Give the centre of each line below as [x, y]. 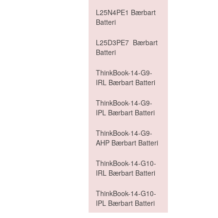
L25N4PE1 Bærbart [126, 12]
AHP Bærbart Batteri [127, 143]
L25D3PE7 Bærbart [127, 42]
